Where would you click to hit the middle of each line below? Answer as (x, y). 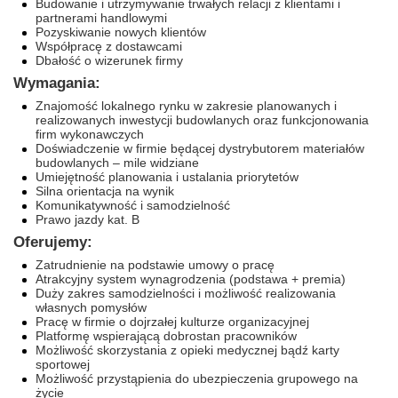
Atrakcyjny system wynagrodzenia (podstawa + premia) (191, 279)
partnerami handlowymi (101, 18)
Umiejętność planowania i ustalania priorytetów (167, 177)
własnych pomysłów (91, 307)
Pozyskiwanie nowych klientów (121, 32)
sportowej (63, 364)
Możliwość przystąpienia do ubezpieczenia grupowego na (197, 378)
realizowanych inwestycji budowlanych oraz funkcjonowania (202, 120)
